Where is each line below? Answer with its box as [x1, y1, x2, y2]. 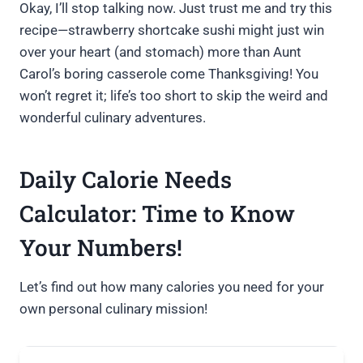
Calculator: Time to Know [19, 199, 295, 229]
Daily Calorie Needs [19, 164, 232, 195]
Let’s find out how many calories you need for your [19, 279, 324, 296]
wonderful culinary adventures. [19, 109, 206, 126]
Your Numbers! [19, 233, 182, 263]
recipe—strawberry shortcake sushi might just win [19, 22, 324, 39]
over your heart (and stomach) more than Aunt [19, 44, 301, 61]
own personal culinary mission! [19, 301, 207, 318]
